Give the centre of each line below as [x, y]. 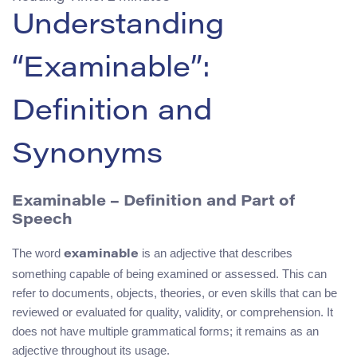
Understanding [118, 27]
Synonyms [87, 156]
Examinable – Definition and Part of [153, 202]
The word [38, 253]
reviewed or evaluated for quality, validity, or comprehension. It [173, 312]
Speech [42, 220]
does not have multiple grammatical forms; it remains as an [165, 331]
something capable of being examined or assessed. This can [169, 274]
